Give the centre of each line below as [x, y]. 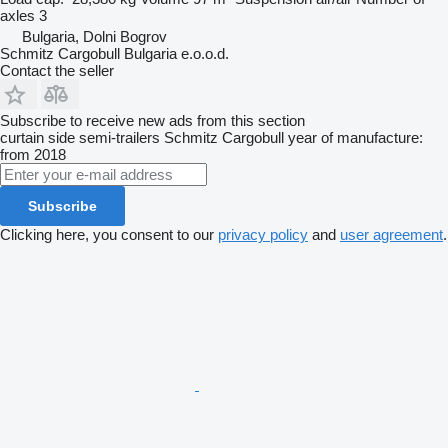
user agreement [391, 235]
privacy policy [263, 235]
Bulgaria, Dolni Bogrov [94, 37]
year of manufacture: [355, 138]
